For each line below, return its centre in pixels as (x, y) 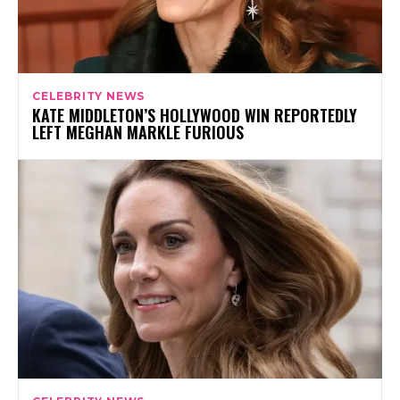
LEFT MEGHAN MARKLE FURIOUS (138, 132)
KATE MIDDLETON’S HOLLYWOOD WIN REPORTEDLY (195, 115)
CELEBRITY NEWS (89, 96)
